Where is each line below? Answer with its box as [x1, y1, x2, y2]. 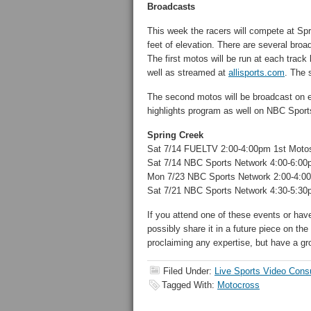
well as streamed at [147, 67, 228, 78]
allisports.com [228, 67, 285, 78]
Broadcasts [147, 1, 195, 12]
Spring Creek [147, 130, 203, 140]
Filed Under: [163, 266, 215, 276]
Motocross [217, 280, 260, 290]
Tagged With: [162, 280, 217, 290]
